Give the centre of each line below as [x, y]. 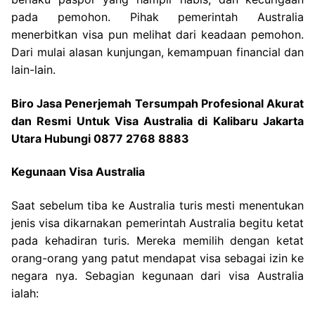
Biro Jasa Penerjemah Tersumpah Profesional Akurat [157, 103]
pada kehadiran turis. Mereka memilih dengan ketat [157, 241]
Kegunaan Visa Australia [78, 172]
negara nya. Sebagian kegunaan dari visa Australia [157, 276]
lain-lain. [33, 70]
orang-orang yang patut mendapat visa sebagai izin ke [157, 258]
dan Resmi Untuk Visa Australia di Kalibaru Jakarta [157, 121]
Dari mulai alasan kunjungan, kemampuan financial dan [157, 52]
